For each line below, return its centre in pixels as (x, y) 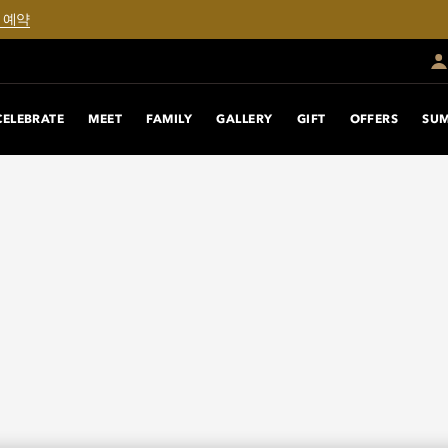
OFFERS (374, 119)
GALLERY (244, 119)
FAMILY (169, 119)
